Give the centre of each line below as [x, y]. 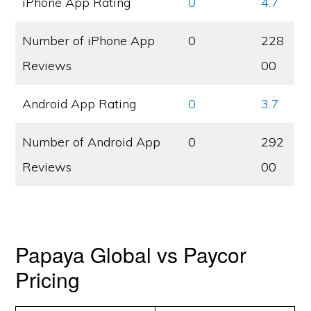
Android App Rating [79, 104]
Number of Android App [92, 142]
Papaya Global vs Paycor [131, 254]
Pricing [48, 279]
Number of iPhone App [89, 41]
